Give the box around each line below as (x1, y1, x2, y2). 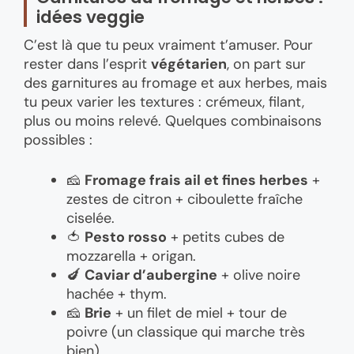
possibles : (24, 130, 92, 149)
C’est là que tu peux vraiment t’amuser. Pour (24, 35, 313, 55)
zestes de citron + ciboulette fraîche (66, 189, 303, 209)
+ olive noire (217, 265, 300, 284)
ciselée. (66, 208, 115, 228)
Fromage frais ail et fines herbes (85, 170, 308, 190)
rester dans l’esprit (24, 54, 151, 73)
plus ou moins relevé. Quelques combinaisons (24, 111, 322, 130)
